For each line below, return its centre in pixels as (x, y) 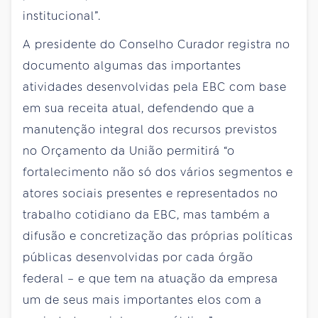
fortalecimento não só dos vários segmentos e (158, 172)
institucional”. (62, 16)
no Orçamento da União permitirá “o (129, 150)
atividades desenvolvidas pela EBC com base (155, 87)
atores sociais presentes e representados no (150, 193)
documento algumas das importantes (132, 65)
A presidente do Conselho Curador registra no (157, 44)
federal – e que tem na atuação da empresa (150, 278)
